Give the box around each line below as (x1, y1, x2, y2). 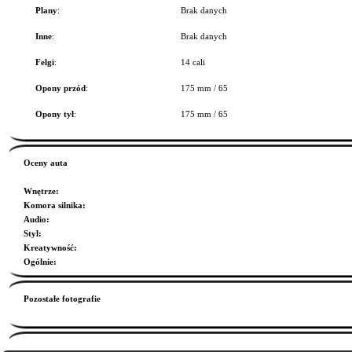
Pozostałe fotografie (24, 294, 101, 303)
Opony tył (35, 109, 74, 119)
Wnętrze (24, 186, 56, 196)
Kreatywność (24, 243, 74, 252)
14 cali (181, 57, 205, 67)
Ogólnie (24, 257, 53, 266)
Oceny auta (24, 158, 68, 167)
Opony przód (35, 83, 86, 93)
